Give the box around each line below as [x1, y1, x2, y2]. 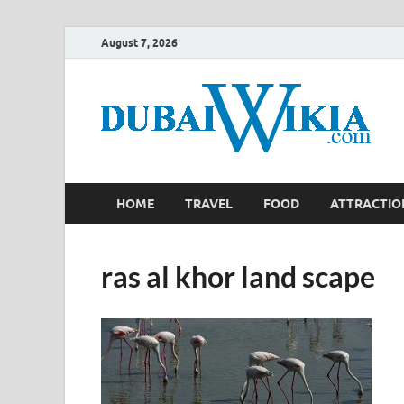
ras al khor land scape [101, 259, 375, 294]
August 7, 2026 [101, 35, 178, 50]
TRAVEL [185, 196, 233, 211]
